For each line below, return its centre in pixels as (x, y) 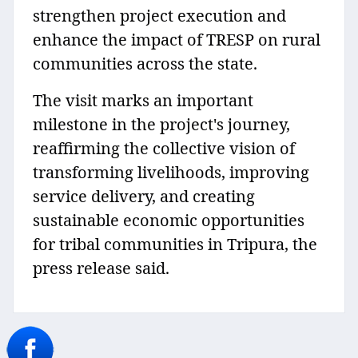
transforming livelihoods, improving (171, 173)
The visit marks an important (143, 101)
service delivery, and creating (144, 197)
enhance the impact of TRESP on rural (177, 40)
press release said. (101, 268)
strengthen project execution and (159, 16)
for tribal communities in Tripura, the (175, 245)
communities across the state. (145, 64)
